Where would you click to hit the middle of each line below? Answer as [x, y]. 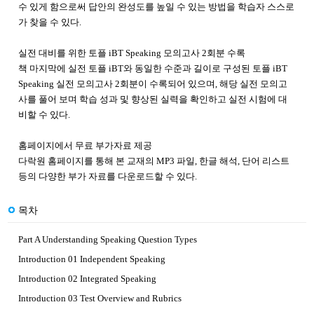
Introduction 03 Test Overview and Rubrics [100, 299]
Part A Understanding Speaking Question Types [108, 240]
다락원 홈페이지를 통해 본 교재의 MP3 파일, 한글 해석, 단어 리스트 [154, 161]
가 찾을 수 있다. [50, 22]
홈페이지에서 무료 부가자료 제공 [85, 146]
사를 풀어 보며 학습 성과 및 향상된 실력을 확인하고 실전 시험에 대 [153, 100]
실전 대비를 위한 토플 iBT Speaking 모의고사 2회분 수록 [132, 53]
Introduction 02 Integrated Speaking [87, 279]
